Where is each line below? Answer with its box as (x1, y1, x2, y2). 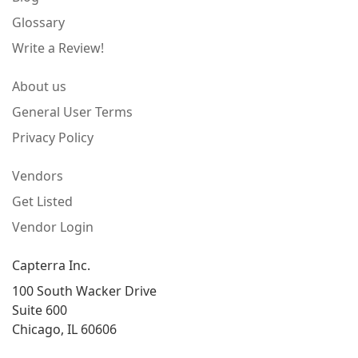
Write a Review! (12, 39, 104, 58)
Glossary (12, 14, 65, 32)
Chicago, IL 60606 (12, 320, 117, 339)
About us (12, 78, 66, 96)
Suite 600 (12, 301, 67, 320)
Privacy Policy (12, 129, 93, 147)
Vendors (12, 167, 63, 185)
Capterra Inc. (12, 257, 90, 275)
